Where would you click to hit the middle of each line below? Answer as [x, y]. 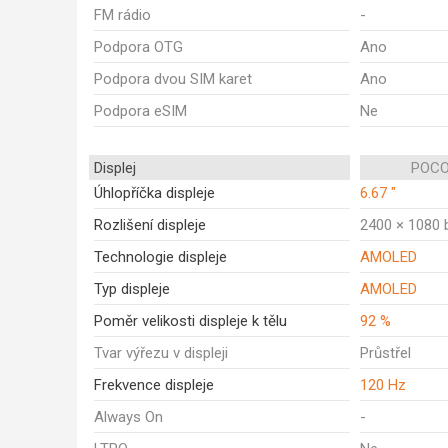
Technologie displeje [160, 257]
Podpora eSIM [140, 111]
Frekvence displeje [154, 385]
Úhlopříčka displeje [154, 193]
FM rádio [122, 15]
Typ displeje [132, 289]
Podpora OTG [138, 47]
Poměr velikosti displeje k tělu [190, 321]
